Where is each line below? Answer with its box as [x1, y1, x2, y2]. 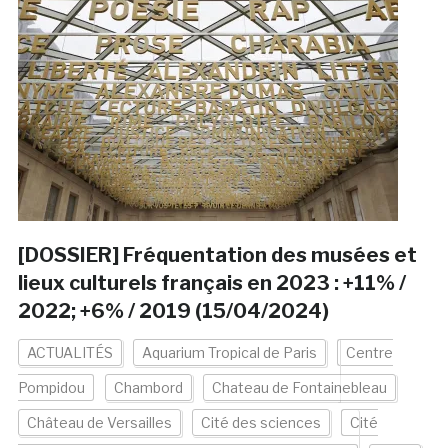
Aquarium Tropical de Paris [141, 344, 317, 362]
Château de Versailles [26, 414, 172, 432]
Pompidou [17, 379, 85, 397]
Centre [345, 344, 393, 362]
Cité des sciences [200, 414, 321, 432]
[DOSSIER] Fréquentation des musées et [17, 243, 417, 268]
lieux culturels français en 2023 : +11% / [17, 271, 406, 296]
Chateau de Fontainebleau [211, 379, 387, 397]
